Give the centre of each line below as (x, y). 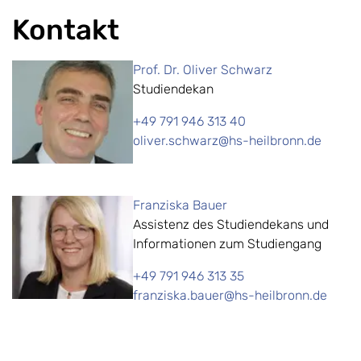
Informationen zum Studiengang (227, 243)
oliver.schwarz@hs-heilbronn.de (227, 140)
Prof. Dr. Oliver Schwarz (203, 69)
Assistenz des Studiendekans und (231, 224)
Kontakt (66, 29)
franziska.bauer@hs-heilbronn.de (230, 295)
